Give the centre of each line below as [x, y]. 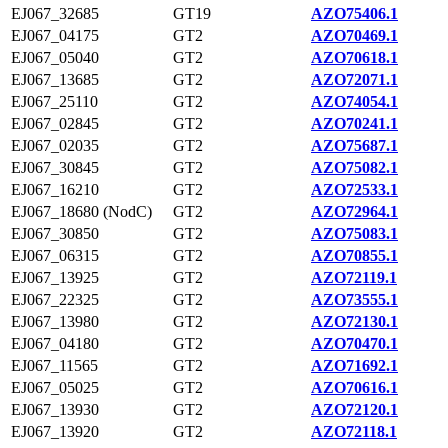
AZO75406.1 [354, 13]
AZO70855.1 [354, 255]
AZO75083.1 [354, 233]
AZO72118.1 [354, 431]
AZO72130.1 [354, 321]
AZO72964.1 [354, 211]
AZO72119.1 [354, 277]
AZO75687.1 [354, 145]
